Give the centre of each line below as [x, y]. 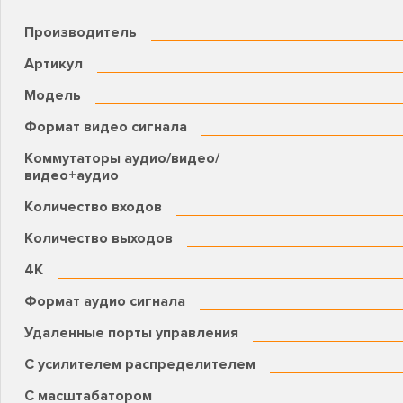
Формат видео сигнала [106, 127]
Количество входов [93, 207]
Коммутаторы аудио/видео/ [122, 159]
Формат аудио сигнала [105, 302]
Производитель [81, 33]
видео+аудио [72, 176]
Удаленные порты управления [131, 333]
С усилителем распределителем [140, 365]
